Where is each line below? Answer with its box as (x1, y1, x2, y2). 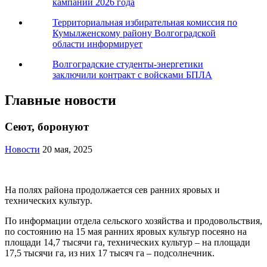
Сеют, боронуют (5, 120, 89, 133)
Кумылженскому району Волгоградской (52, 27, 216, 38)
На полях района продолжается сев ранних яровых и (5, 185, 220, 195)
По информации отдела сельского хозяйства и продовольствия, (5, 216, 262, 226)
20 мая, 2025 (42, 144, 92, 155)
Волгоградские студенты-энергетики (52, 58, 203, 69)
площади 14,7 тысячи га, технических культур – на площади (5, 237, 250, 248)
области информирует (52, 38, 142, 49)
